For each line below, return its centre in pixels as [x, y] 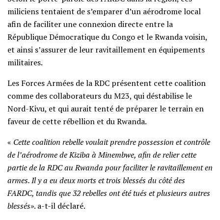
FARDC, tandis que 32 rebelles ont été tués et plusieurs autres [109, 193]
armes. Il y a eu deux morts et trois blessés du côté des [96, 180]
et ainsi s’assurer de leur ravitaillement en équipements [106, 49]
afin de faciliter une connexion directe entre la [90, 24]
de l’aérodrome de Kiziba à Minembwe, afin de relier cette [102, 154]
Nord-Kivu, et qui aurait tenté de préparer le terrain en [106, 108]
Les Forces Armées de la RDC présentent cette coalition [107, 83]
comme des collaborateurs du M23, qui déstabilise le [100, 96]
